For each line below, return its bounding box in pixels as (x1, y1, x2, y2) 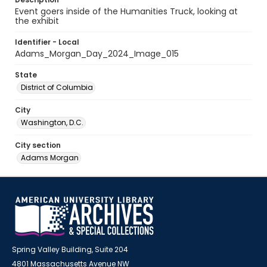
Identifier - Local (15, 37, 79, 47)
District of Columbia (21, 82, 93, 92)
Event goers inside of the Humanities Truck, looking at (15, 5, 238, 17)
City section (15, 140, 61, 150)
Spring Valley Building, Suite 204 (12, 244, 128, 254)
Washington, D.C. (21, 117, 83, 128)
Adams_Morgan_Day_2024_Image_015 (15, 48, 179, 60)
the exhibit (15, 15, 59, 27)
